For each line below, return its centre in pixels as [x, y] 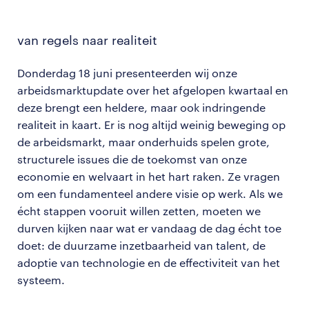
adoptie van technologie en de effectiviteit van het [149, 262]
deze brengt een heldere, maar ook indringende [141, 107]
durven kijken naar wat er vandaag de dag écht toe [149, 228]
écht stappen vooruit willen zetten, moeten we [139, 211]
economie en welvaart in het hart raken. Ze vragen [149, 176]
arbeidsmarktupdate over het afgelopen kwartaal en [153, 90]
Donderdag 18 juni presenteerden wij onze [127, 73]
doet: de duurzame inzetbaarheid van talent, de [141, 245]
